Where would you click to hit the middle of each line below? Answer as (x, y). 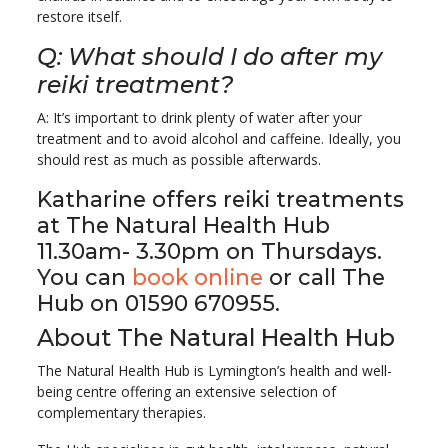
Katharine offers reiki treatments (220, 199)
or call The (324, 277)
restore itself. (79, 17)
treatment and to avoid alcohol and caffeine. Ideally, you (219, 139)
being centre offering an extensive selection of (186, 392)
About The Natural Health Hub (216, 338)
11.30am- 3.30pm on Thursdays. (209, 251)
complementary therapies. (121, 413)
